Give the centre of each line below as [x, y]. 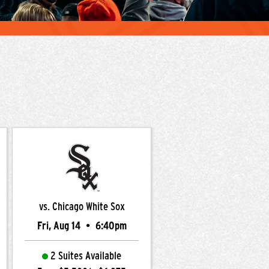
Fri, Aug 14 [60, 226]
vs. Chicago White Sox [82, 207]
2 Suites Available [86, 256]
